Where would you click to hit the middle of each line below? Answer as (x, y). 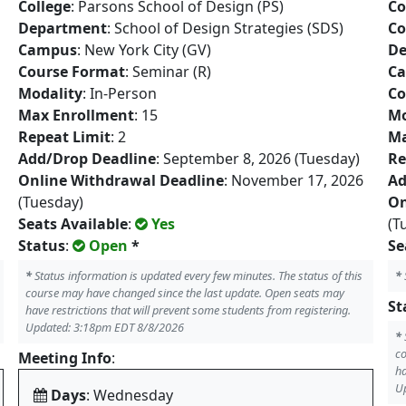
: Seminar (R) (168, 72)
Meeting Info (65, 358)
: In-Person (120, 93)
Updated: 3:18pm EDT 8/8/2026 (105, 327)
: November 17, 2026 (294, 180)
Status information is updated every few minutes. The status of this (197, 275)
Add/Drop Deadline (87, 159)
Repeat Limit (64, 137)
